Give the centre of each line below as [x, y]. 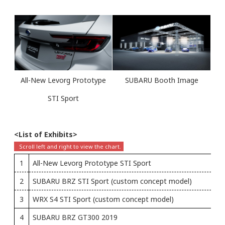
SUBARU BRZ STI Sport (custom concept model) [112, 181]
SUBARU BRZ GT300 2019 [75, 217]
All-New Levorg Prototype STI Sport [92, 163]
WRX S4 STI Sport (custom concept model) [103, 199]
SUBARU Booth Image [161, 80]
